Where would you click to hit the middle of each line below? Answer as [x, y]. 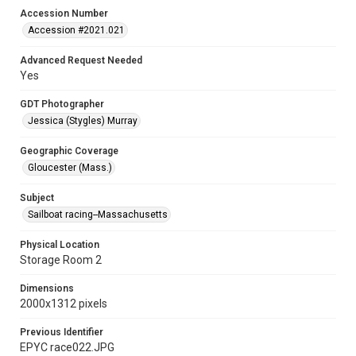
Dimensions [47, 288]
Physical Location [60, 245]
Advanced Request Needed [81, 60]
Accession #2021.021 [76, 30]
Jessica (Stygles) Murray [83, 121]
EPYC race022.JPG [67, 347]
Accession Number [64, 14]
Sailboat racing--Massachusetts [98, 215]
